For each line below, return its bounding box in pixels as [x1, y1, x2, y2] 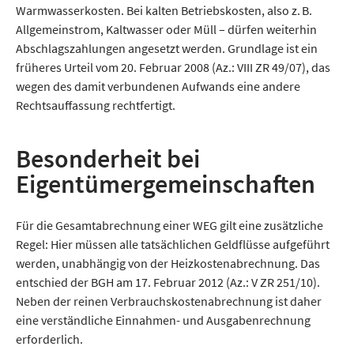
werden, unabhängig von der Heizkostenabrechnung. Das [16, 255, 320, 272]
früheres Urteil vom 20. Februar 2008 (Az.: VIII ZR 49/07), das [16, 59, 330, 76]
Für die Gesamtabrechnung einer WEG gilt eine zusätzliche [16, 217, 323, 234]
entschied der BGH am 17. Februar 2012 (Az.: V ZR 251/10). [16, 274, 320, 291]
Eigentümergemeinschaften [16, 168, 315, 201]
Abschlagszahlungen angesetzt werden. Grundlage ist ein [16, 40, 318, 57]
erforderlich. [16, 331, 83, 348]
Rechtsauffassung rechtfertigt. [16, 97, 175, 114]
